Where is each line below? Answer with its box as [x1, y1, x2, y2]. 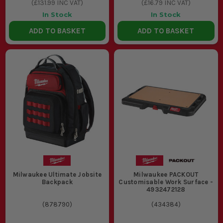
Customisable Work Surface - [118, 178, 214, 186]
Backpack [41, 178, 73, 186]
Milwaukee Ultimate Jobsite [12, 170, 102, 178]
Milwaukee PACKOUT [133, 170, 199, 178]
